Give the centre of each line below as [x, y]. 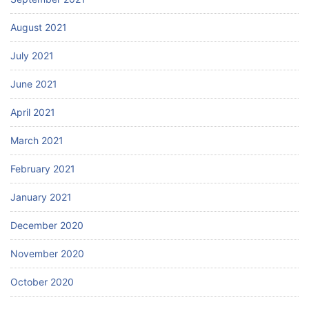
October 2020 [42, 282]
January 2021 [41, 197]
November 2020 [47, 254]
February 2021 [43, 169]
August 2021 [39, 28]
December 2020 [47, 226]
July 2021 [32, 56]
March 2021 [37, 141]
